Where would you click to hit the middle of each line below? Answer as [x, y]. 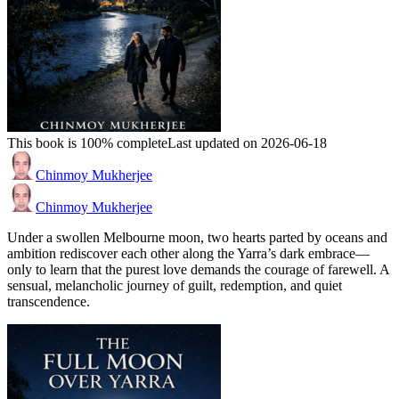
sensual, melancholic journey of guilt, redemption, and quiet [175, 286]
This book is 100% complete [87, 143]
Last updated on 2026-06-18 [247, 143]
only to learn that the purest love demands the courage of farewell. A [198, 270]
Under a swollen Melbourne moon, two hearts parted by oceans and [197, 238]
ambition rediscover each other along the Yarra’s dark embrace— [188, 254]
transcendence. [49, 302]
